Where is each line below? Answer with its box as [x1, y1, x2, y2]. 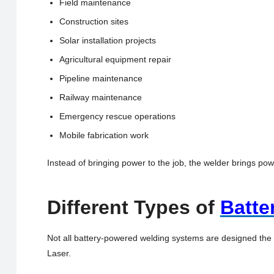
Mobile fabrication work [59, 130, 149, 140]
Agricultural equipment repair [59, 54, 171, 64]
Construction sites [59, 16, 128, 26]
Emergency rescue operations [59, 111, 176, 121]
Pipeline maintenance [59, 73, 143, 83]
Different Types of [46, 196, 220, 218]
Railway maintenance [59, 92, 142, 102]
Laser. [46, 248, 71, 258]
